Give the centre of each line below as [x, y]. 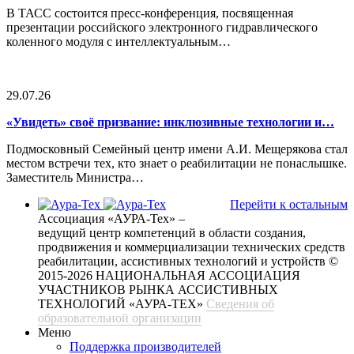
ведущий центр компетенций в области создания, [172, 233]
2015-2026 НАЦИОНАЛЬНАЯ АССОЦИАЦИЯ [169, 276]
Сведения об [240, 304]
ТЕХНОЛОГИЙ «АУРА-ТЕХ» [121, 304]
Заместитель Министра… [75, 178]
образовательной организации [120, 318]
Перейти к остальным [289, 205]
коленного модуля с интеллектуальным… [119, 42]
